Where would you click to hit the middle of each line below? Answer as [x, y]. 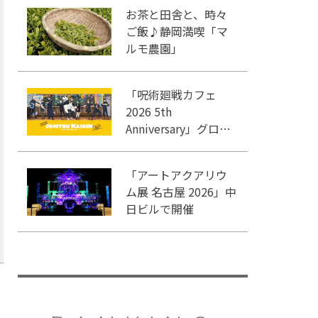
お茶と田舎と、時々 [177, 15]
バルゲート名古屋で [177, 146]
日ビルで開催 [160, 209]
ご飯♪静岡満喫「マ [177, 32]
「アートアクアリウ [177, 175]
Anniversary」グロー [179, 129]
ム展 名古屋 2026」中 [181, 192]
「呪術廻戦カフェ [171, 95]
